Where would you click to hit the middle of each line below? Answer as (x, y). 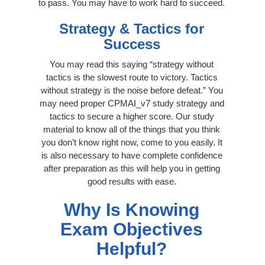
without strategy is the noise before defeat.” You (132, 90)
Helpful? (132, 248)
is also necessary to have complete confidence (132, 155)
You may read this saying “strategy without (132, 64)
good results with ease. (132, 181)
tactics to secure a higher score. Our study (132, 116)
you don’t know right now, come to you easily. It (132, 142)
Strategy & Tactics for (132, 28)
